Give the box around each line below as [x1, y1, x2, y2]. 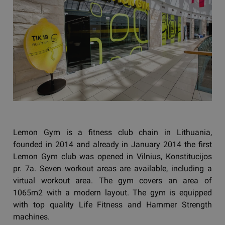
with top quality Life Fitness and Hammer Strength [13, 199, 212, 209]
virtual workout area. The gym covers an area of [13, 175, 212, 185]
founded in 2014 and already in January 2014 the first [13, 139, 212, 149]
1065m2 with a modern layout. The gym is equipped [13, 187, 212, 197]
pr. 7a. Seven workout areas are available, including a [13, 163, 212, 173]
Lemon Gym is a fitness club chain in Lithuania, [13, 127, 212, 137]
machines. [13, 211, 50, 221]
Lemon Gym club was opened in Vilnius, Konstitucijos [13, 151, 212, 161]
